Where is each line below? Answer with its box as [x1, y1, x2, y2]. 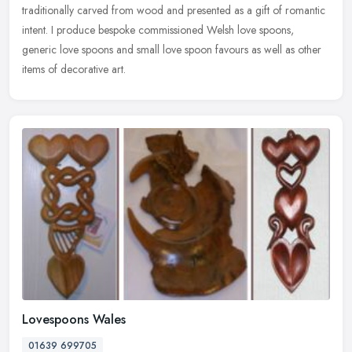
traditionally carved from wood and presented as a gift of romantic [22, 2, 325, 18]
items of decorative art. [22, 60, 129, 77]
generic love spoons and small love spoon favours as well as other [22, 41, 321, 57]
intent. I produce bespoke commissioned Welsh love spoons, [22, 21, 294, 38]
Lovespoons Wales [22, 310, 126, 329]
